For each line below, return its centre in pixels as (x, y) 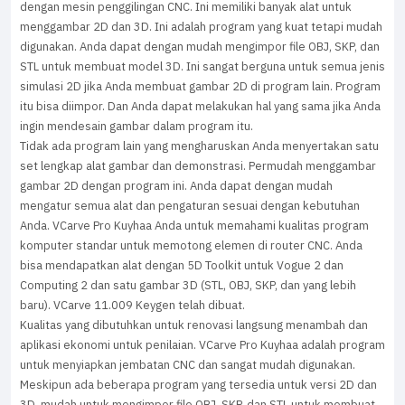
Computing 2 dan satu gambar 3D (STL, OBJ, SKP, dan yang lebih (188, 285)
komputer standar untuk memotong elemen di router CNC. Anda (191, 245)
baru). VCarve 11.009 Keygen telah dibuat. (132, 305)
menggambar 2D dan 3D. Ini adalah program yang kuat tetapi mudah (201, 27)
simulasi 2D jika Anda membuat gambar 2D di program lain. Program (200, 86)
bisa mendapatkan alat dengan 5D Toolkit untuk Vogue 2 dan (182, 265)
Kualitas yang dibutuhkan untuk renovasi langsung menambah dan (194, 325)
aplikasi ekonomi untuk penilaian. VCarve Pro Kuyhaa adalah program (202, 345)
